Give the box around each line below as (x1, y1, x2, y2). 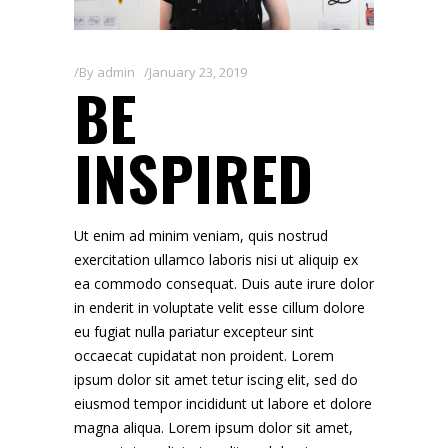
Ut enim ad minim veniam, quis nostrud (74, 225, 328, 245)
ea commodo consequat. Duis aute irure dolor (74, 273, 374, 293)
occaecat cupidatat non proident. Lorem (74, 345, 334, 365)
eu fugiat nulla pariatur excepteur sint (74, 321, 314, 341)
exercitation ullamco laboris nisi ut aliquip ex (74, 249, 358, 269)
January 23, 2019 (149, 62, 247, 81)
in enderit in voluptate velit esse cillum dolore (74, 297, 365, 317)
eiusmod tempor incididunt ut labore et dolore (74, 393, 372, 413)
